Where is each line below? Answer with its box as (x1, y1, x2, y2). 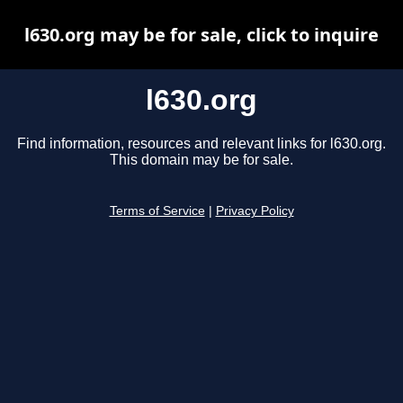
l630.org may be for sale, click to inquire (24, 22, 379, 47)
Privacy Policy (215, 204, 294, 219)
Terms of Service (109, 204, 205, 219)
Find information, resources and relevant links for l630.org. (17, 136, 386, 152)
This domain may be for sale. (110, 152, 293, 168)
